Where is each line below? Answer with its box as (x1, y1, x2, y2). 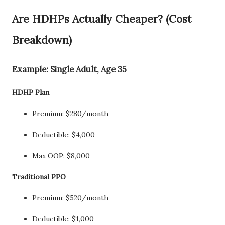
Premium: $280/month (32, 109, 108, 119)
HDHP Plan (12, 88, 49, 97)
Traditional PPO (12, 172, 66, 182)
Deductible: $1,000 (32, 214, 94, 224)
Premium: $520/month (32, 193, 108, 203)
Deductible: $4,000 (32, 130, 95, 140)
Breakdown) (12, 33, 72, 47)
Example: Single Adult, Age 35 (12, 64, 127, 74)
